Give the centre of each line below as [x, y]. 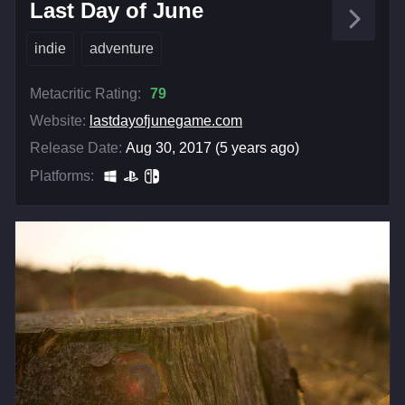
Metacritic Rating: [85, 93]
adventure [122, 48]
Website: [58, 120]
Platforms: [62, 175]
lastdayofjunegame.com [166, 120]
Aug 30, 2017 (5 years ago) [212, 147]
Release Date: [76, 147]
